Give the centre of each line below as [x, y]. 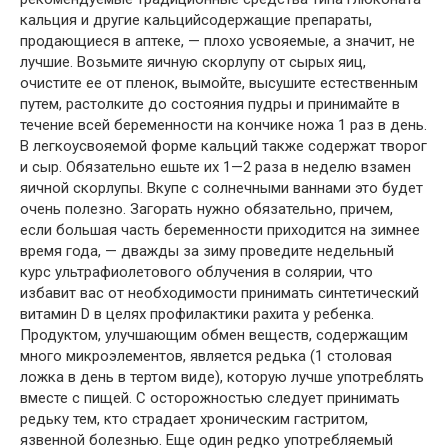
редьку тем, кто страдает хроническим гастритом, [194, 419]
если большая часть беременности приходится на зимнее [220, 230]
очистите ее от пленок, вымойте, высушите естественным [219, 83]
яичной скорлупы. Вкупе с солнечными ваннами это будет [221, 188]
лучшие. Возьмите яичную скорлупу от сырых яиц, [193, 62]
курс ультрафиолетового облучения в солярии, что [196, 272]
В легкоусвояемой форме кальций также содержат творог [223, 146]
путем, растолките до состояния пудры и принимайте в [210, 104]
